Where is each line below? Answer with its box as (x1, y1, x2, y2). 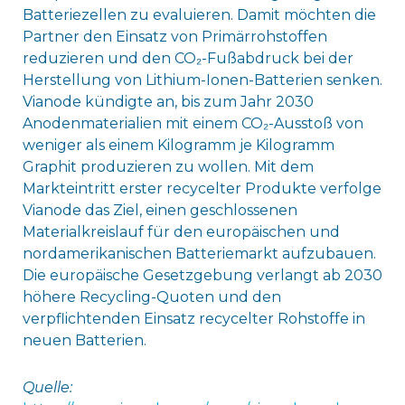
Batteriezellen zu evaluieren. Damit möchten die (22, 6, 376, 24)
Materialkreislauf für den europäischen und (22, 223, 340, 241)
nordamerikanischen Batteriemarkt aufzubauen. (22, 245, 376, 263)
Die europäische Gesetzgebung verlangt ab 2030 (22, 267, 382, 285)
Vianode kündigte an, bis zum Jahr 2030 (22, 93, 314, 111)
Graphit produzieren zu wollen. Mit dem (22, 158, 314, 176)
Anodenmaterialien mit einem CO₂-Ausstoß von (22, 115, 363, 133)
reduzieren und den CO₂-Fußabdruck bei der (22, 50, 353, 68)
